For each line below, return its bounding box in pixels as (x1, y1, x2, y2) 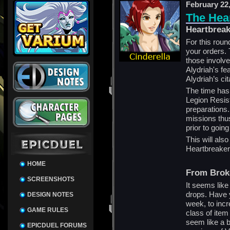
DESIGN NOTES (27, 191, 73, 198)
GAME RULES (27, 206, 68, 214)
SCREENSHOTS (27, 176, 74, 183)
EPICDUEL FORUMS (27, 222, 87, 229)
